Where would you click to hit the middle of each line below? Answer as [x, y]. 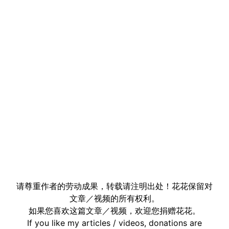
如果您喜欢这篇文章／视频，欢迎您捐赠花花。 [114, 210]
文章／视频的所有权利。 [114, 198]
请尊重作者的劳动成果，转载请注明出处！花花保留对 [114, 186]
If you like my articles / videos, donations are [114, 223]
